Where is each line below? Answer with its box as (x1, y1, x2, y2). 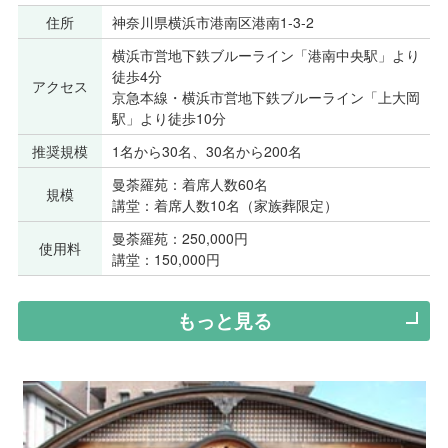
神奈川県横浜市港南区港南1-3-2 (111, 11, 314, 32)
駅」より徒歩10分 (111, 107, 226, 128)
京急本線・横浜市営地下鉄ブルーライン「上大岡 (111, 86, 420, 107)
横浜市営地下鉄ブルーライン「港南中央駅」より (111, 44, 420, 65)
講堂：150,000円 (111, 248, 220, 269)
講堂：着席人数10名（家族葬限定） (111, 194, 338, 215)
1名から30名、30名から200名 (111, 140, 302, 161)
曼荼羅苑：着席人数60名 (111, 173, 268, 194)
